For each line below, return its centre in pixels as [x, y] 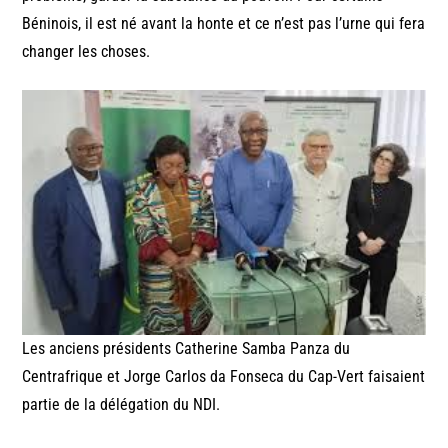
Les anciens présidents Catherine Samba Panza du [186, 349]
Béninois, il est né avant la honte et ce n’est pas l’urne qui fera [224, 24]
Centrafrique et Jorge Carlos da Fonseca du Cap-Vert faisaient [224, 377]
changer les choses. [86, 52]
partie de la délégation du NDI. [121, 405]
